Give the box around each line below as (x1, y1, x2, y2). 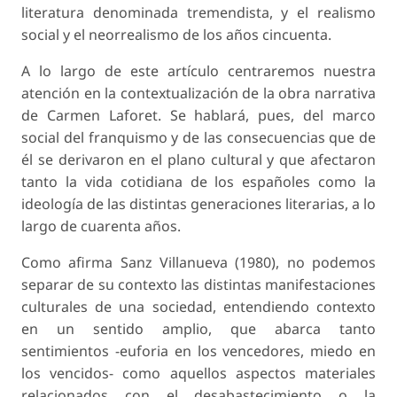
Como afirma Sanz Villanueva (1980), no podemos (21, 253, 376, 273)
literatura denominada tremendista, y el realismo (21, 3, 376, 23)
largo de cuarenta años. (21, 216, 181, 237)
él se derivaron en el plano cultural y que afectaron (21, 150, 376, 170)
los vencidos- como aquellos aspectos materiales (21, 363, 376, 384)
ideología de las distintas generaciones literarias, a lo (21, 194, 376, 214)
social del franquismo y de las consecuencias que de (21, 128, 376, 148)
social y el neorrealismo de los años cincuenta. (21, 25, 331, 45)
